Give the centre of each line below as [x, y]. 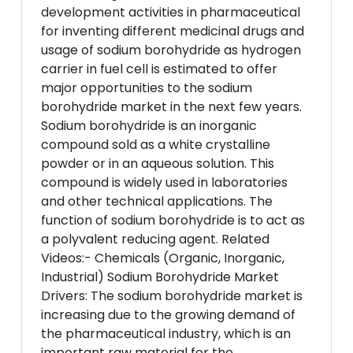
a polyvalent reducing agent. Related [155, 239]
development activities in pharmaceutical [171, 12]
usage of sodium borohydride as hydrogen [171, 50]
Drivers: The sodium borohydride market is [172, 296]
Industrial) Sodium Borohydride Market [160, 277]
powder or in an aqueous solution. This [158, 163]
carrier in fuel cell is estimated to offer [159, 69]
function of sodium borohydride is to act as [173, 220]
